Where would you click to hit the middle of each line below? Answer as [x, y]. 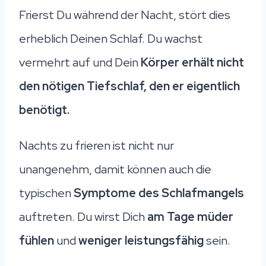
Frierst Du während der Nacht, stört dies [125, 15]
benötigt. [44, 110]
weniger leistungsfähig [141, 240]
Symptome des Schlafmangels [159, 193]
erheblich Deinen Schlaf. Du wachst [111, 38]
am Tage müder [190, 216]
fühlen [37, 240]
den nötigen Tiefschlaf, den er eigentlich [129, 86]
